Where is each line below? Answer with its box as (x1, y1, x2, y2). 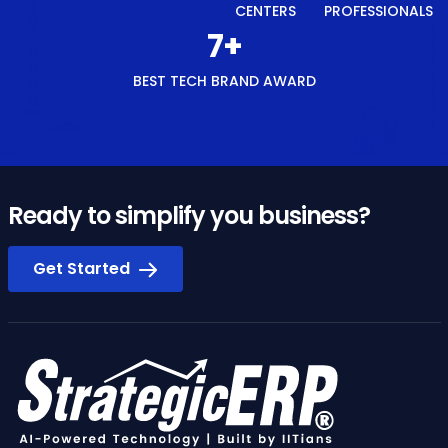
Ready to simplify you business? (7, 199, 370, 232)
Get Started (33, 257, 134, 280)
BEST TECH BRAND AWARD (132, 71, 316, 91)
